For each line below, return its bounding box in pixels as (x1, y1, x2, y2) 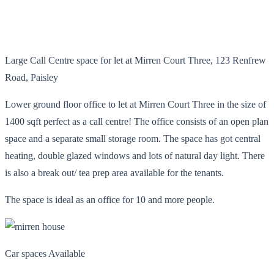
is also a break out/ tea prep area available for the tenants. (5, 167, 224, 178)
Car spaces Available (5, 248, 85, 259)
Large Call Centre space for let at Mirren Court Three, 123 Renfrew (5, 54, 266, 65)
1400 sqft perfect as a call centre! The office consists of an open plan (5, 116, 268, 127)
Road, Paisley (5, 72, 58, 83)
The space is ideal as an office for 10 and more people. (5, 194, 215, 205)
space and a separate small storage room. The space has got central (5, 133, 261, 144)
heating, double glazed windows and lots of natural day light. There (5, 150, 265, 161)
